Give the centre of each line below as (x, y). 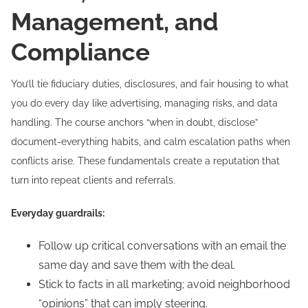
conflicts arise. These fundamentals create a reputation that (145, 161)
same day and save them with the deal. (137, 265)
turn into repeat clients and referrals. (93, 180)
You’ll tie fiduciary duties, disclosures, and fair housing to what (150, 84)
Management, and (115, 22)
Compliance (80, 52)
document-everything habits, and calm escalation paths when (151, 142)
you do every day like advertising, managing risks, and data (144, 103)
